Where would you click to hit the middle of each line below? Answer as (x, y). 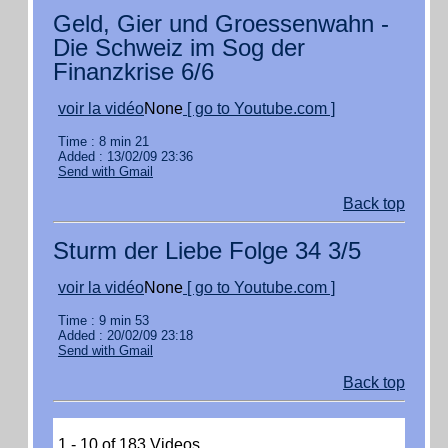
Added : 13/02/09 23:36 (125, 156)
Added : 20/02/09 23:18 (125, 335)
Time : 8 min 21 (103, 141)
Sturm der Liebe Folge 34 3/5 (207, 250)
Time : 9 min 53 (103, 320)
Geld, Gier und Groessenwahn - (221, 23)
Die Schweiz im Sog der (179, 47)
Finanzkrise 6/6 (133, 71)
